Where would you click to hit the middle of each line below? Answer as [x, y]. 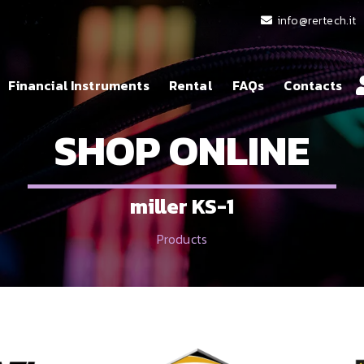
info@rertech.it [316, 20]
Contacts [313, 85]
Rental [191, 85]
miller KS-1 [182, 206]
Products [182, 239]
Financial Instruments [79, 85]
